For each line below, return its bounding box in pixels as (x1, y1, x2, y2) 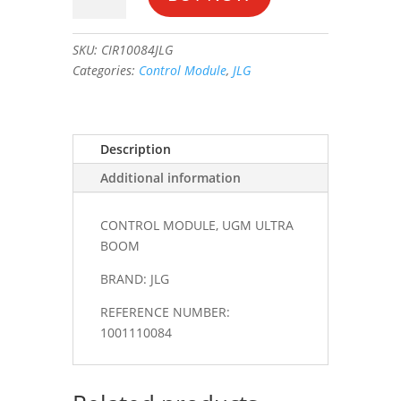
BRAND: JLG (99, 269, 169, 287)
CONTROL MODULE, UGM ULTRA (99, 216, 294, 234)
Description (99, 140, 171, 158)
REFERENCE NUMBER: (99, 303, 230, 320)
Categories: (72, 61, 139, 79)
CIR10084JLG (100, 40, 173, 58)
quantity (71, 94, 122, 112)
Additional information (99, 168, 241, 186)
